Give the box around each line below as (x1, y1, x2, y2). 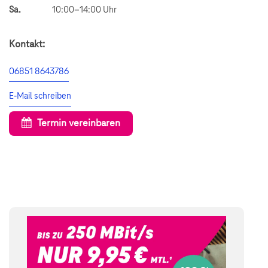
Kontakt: (9, 39, 45, 50)
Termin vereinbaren (37, 118, 121, 129)
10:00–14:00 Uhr (52, 5, 117, 15)
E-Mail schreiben (9, 92, 71, 101)
